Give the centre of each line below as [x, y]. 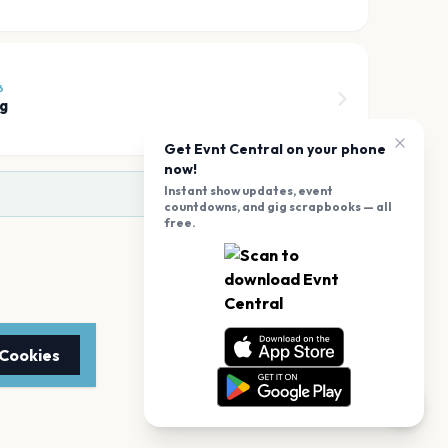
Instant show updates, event [248, 190]
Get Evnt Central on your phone [275, 149]
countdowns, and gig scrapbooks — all [278, 206]
